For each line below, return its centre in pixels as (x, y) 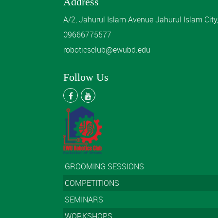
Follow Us (86, 77)
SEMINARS (84, 199)
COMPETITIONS (92, 183)
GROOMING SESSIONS (105, 167)
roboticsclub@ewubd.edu (107, 50)
